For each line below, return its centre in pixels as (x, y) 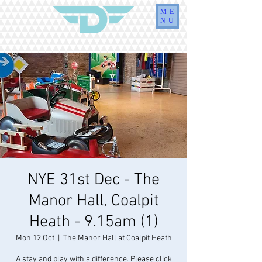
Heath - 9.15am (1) (94, 222)
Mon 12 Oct (35, 238)
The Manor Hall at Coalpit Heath (117, 238)
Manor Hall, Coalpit (94, 201)
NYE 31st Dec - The (94, 180)
